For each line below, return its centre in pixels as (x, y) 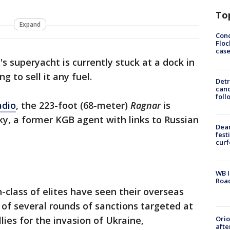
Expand (30, 25)
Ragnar (147, 106)
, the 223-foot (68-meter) (73, 106)
